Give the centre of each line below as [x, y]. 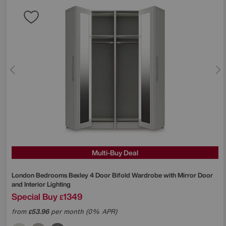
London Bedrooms [40, 175]
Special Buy [35, 196]
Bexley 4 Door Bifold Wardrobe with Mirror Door [141, 175]
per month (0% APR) [83, 211]
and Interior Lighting [41, 184]
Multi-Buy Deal [115, 152]
